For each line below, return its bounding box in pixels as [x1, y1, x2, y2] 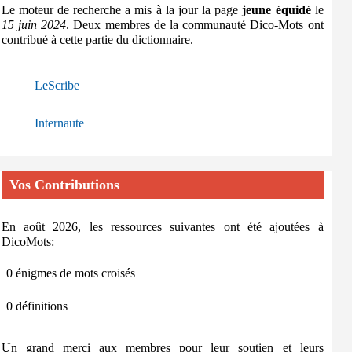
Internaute [34, 116, 84, 130]
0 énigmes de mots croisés [5, 266, 135, 280]
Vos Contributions [9, 177, 119, 192]
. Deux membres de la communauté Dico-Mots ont [66, 18, 324, 31]
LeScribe [34, 79, 79, 92]
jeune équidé [242, 3, 311, 16]
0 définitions [5, 299, 68, 313]
